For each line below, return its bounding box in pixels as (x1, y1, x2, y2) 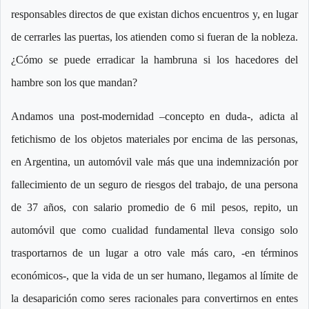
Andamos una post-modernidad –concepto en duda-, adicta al (11, 110, 298, 123)
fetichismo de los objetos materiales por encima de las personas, (11, 133, 298, 146)
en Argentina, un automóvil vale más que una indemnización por (11, 156, 298, 168)
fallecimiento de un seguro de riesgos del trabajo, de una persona (11, 179, 298, 191)
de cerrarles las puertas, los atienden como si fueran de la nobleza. (11, 31, 298, 43)
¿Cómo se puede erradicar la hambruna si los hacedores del (11, 54, 298, 66)
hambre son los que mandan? (11, 77, 137, 89)
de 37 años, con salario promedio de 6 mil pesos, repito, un (11, 201, 298, 214)
